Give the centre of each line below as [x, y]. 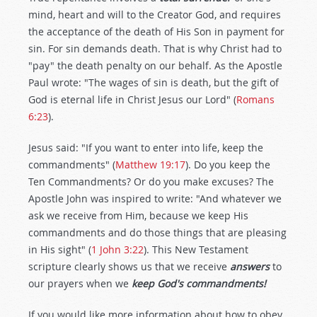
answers [250, 266]
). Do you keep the [228, 165]
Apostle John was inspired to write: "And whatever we [155, 198]
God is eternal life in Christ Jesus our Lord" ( [132, 99]
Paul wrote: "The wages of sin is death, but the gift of [154, 82]
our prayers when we [80, 283]
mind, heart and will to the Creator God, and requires [155, 15]
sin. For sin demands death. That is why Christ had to [155, 48]
